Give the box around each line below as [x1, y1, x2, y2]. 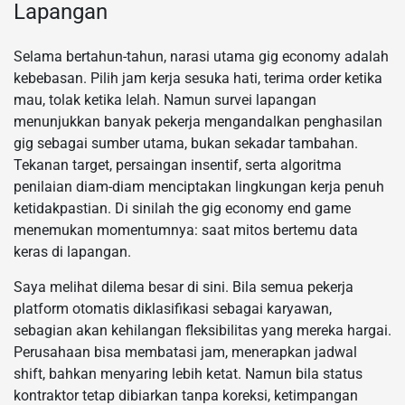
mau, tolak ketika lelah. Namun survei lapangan [14, 91, 316, 109]
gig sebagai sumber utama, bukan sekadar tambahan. [14, 135, 358, 153]
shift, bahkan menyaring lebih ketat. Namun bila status [14, 365, 363, 383]
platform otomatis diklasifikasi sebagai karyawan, [14, 300, 332, 318]
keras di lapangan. [14, 243, 131, 261]
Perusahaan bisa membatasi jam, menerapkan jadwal [14, 344, 357, 362]
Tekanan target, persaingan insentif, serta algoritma [14, 156, 342, 174]
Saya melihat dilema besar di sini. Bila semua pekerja [14, 278, 353, 297]
